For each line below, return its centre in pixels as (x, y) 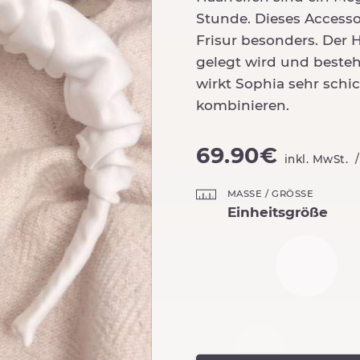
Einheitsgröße (278, 212)
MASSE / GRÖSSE (269, 194)
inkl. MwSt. (316, 159)
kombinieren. (243, 105)
